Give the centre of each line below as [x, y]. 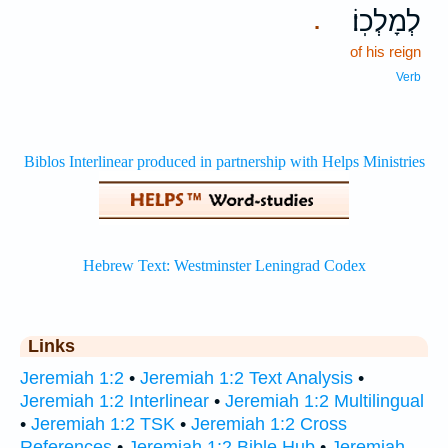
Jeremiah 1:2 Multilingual [324, 401]
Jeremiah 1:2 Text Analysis [246, 378]
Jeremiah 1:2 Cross [269, 424]
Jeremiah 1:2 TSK [103, 424]
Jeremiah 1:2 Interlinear [114, 401]
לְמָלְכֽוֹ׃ [386, 21]
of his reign [385, 51]
